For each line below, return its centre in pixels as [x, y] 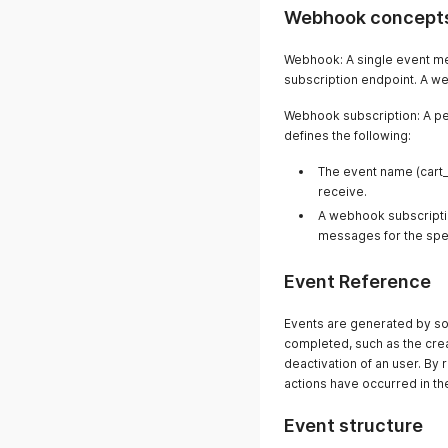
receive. [342, 191]
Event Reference [357, 281]
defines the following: [347, 135]
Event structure [353, 425]
